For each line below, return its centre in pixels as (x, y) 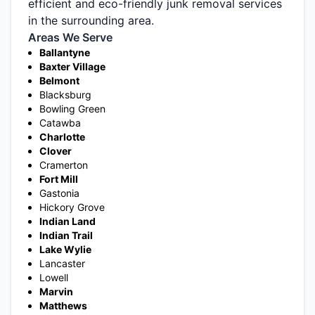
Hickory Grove (72, 207)
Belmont (59, 80)
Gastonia (59, 193)
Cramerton (64, 165)
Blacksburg (65, 94)
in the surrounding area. (91, 20)
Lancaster (62, 263)
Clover (56, 150)
